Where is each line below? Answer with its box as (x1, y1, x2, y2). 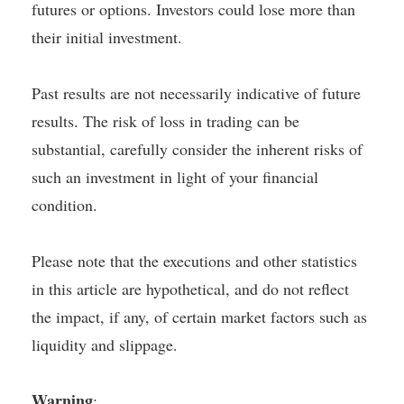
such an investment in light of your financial (32, 165, 318, 188)
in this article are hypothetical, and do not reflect (32, 277, 349, 299)
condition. (32, 193, 97, 216)
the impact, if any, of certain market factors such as (32, 305, 367, 327)
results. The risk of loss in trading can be (32, 109, 299, 132)
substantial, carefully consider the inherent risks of (32, 137, 363, 160)
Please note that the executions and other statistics (32, 249, 357, 271)
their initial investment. (32, 25, 182, 48)
